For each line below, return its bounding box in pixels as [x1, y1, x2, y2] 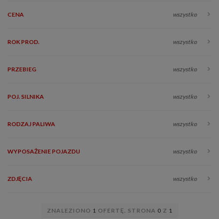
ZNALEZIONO [46, 207, 92, 215]
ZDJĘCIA [7, 175, 32, 183]
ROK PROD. [7, 38, 40, 46]
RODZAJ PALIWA [7, 120, 55, 128]
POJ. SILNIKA [7, 93, 44, 101]
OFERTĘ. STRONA [96, 207, 157, 215]
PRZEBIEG [7, 66, 36, 73]
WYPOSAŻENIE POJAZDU [7, 148, 80, 155]
